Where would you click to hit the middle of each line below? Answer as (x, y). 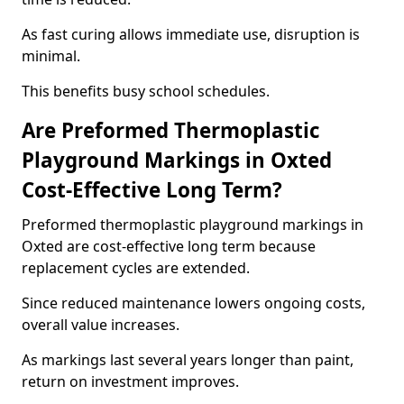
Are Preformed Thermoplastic (171, 130)
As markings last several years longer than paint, (188, 360)
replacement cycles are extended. (136, 268)
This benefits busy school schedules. (146, 91)
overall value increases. (101, 325)
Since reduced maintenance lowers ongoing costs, (193, 303)
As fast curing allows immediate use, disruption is (191, 34)
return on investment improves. (130, 381)
